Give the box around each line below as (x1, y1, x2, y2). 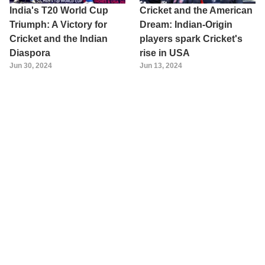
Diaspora (9, 48, 50, 59)
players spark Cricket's (140, 34, 243, 44)
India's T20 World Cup (9, 5, 108, 16)
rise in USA (140, 48, 190, 59)
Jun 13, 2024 (140, 62, 182, 70)
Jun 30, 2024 (9, 62, 52, 70)
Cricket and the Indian (9, 34, 108, 44)
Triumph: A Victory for (9, 20, 107, 30)
